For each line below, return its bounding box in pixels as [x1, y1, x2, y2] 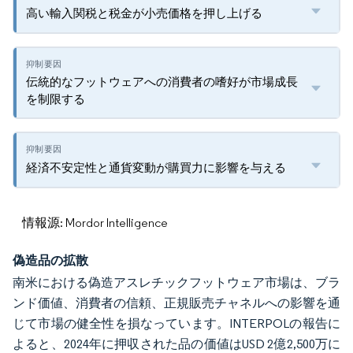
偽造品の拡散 [13, 252, 88, 268]
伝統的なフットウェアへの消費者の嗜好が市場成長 [26, 74, 298, 89]
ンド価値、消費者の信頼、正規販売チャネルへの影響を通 [13, 295, 340, 310]
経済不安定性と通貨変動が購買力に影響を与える [26, 160, 286, 175]
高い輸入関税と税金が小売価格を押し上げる [26, 6, 262, 20]
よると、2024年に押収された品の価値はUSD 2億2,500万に [13, 336, 340, 351]
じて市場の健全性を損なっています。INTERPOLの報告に [13, 316, 340, 331]
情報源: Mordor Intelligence [22, 215, 168, 230]
